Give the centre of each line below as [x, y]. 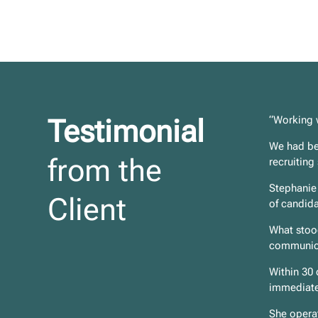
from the [105, 171]
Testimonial [126, 132]
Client [87, 210]
